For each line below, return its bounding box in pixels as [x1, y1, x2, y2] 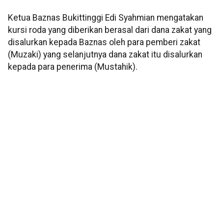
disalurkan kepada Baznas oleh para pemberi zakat [8, 37, 200, 48]
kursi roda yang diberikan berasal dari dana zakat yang [8, 25, 212, 35]
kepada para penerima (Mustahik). [8, 62, 137, 72]
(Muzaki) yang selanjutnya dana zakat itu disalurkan [8, 50, 202, 60]
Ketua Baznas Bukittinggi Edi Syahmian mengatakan [8, 13, 203, 23]
